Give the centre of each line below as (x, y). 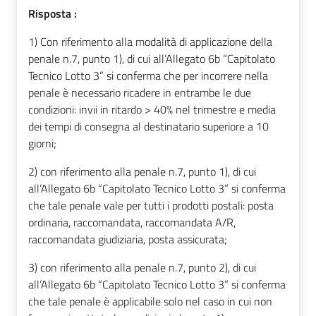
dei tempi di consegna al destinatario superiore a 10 (148, 126)
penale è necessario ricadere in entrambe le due (140, 92)
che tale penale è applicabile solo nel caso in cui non (150, 301)
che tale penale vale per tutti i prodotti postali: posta (151, 205)
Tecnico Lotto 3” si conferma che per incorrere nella (148, 75)
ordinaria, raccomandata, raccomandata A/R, (132, 222)
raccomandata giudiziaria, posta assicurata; (128, 239)
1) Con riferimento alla (82, 41)
